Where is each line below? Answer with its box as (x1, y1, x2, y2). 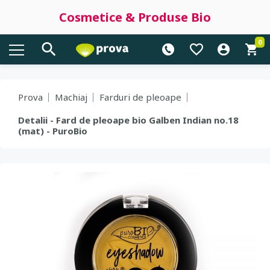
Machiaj (55, 91, 87, 103)
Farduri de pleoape (99, 91, 181, 103)
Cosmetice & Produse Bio (59, 9, 211, 25)
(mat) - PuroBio (18, 125, 87, 137)
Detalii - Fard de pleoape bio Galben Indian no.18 (18, 114, 239, 126)
